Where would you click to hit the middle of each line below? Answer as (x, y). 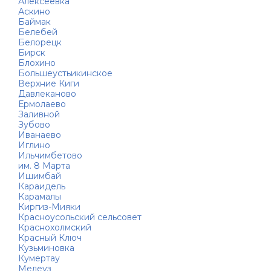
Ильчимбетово (50, 155)
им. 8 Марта (44, 165)
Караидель (42, 186)
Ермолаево (42, 104)
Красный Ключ (50, 237)
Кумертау (39, 258)
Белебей (38, 32)
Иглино (34, 145)
